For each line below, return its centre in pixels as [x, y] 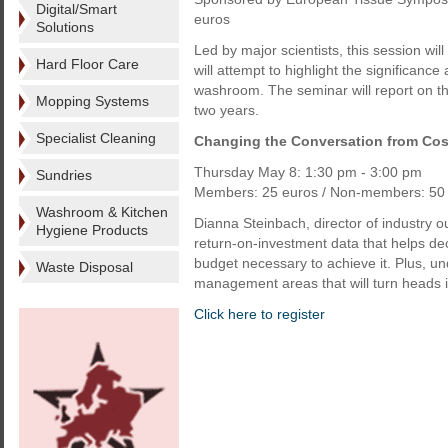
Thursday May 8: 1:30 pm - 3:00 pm [308, 172]
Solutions [65, 27]
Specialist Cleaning [96, 138]
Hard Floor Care [87, 64]
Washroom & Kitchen [102, 212]
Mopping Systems [92, 101]
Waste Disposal [84, 267]
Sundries [64, 175]
